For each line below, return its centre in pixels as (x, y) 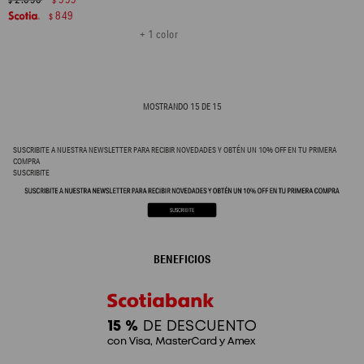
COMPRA (26, 161)
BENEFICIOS (182, 259)
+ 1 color (158, 34)
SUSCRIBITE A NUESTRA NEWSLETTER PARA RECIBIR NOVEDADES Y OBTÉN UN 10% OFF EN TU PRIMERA (175, 149)
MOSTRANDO (166, 106)
